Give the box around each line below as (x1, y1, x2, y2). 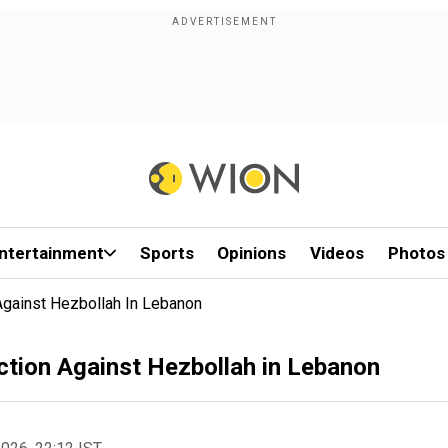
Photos (387, 243, 445, 263)
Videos (310, 243, 365, 263)
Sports (139, 243, 194, 263)
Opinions (217, 243, 287, 263)
